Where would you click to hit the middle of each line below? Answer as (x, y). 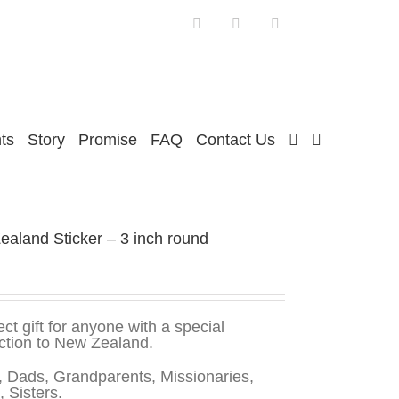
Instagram (306, 23)
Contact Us (236, 140)
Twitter (260, 23)
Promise (108, 140)
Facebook (228, 23)
